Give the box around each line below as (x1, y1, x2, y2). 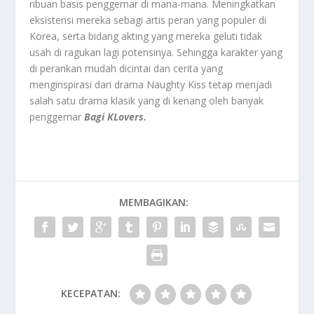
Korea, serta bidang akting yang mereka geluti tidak (29, 29, 263, 43)
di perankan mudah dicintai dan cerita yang (29, 62, 224, 76)
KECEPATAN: (60, 287, 121, 301)
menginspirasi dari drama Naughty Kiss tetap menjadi (29, 78, 273, 92)
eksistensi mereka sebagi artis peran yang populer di (29, 13, 267, 27)
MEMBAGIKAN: (118, 196, 189, 210)
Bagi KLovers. (84, 110, 147, 124)
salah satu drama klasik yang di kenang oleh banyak (29, 94, 264, 108)
